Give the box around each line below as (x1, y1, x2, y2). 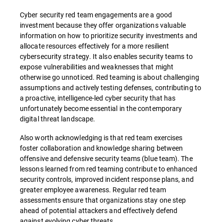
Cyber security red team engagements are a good (20, 10, 172, 19)
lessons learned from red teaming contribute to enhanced (20, 164, 197, 173)
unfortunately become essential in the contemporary (20, 104, 182, 113)
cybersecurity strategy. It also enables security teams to (20, 52, 193, 61)
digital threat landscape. (20, 114, 96, 123)
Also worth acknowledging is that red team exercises (20, 133, 183, 142)
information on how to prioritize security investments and (20, 31, 197, 40)
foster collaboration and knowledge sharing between (20, 143, 183, 153)
